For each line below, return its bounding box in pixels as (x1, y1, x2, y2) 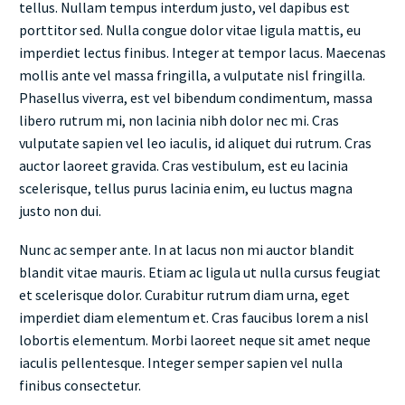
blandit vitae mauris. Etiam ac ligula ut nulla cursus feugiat (19, 262, 381, 281)
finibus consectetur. (19, 375, 141, 394)
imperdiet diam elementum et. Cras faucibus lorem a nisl (19, 307, 369, 326)
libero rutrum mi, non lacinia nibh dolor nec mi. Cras (19, 111, 339, 130)
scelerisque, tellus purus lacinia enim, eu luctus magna (19, 179, 353, 198)
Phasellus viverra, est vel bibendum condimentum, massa (19, 89, 372, 108)
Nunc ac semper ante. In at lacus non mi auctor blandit (19, 240, 354, 259)
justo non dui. (19, 202, 101, 221)
